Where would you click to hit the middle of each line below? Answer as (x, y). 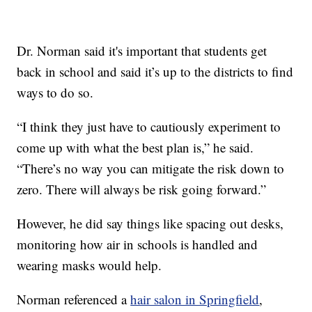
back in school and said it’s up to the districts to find (155, 71)
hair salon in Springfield (195, 299)
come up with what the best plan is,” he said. (135, 147)
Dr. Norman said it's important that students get (142, 50)
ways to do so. (55, 92)
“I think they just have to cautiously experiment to (149, 126)
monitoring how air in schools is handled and (138, 244)
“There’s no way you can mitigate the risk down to (151, 168)
